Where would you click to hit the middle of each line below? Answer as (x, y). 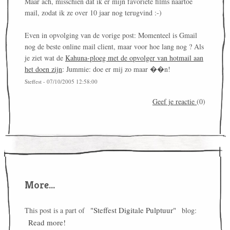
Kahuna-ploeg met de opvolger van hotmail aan (134, 58)
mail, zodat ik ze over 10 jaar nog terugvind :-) (93, 13)
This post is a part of (56, 210)
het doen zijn (43, 69)
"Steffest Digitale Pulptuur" (133, 210)
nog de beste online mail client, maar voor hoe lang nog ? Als (114, 47)
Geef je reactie (175, 102)
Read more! (47, 223)
